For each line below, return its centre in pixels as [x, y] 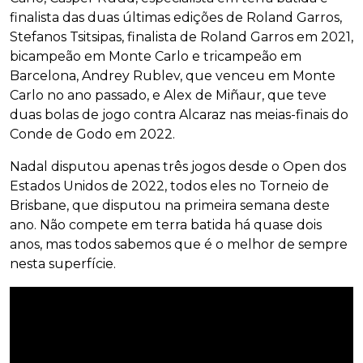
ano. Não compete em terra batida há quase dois [166, 225]
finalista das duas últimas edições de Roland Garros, [176, 18]
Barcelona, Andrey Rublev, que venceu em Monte [173, 76]
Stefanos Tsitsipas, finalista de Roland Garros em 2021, [181, 37]
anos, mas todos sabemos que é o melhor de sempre [179, 245]
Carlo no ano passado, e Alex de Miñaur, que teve [168, 96]
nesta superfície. [63, 264]
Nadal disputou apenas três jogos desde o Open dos [178, 167]
